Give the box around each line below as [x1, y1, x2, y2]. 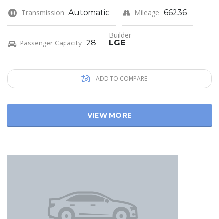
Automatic [68, 8, 109, 18]
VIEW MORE [87, 111, 132, 120]
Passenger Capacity [20, 38, 82, 48]
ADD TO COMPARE [94, 74, 147, 83]
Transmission [22, 8, 64, 18]
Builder [109, 30, 131, 40]
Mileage [134, 8, 159, 18]
